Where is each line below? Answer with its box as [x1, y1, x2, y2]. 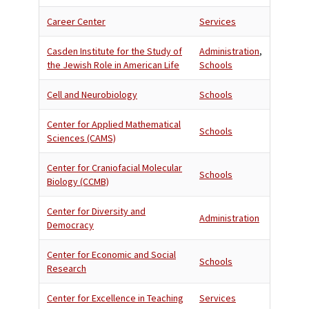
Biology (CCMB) [47, 175, 109, 188]
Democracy [47, 219, 94, 231]
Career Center [47, 15, 106, 28]
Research [47, 262, 86, 275]
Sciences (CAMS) [47, 132, 116, 144]
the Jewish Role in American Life [47, 59, 179, 71]
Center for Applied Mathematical [47, 118, 181, 130]
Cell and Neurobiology [47, 88, 137, 101]
